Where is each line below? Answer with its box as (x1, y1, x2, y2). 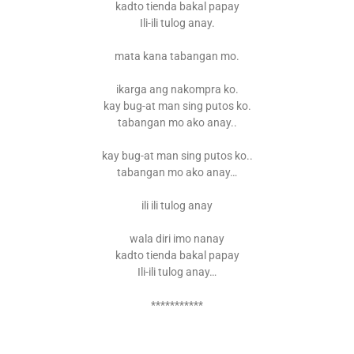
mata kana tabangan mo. (115, 50, 239, 63)
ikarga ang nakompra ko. (115, 83, 239, 96)
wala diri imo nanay (130, 232, 224, 246)
